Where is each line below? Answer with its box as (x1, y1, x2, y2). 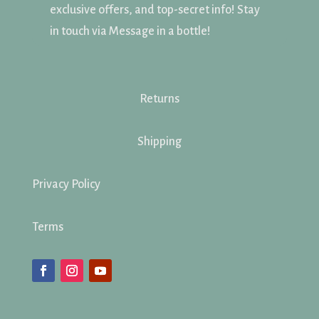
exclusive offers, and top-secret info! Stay (49, 3, 260, 16)
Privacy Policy (31, 177, 100, 191)
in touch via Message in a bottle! (49, 24, 211, 38)
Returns (139, 92, 179, 105)
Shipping (137, 135, 182, 148)
